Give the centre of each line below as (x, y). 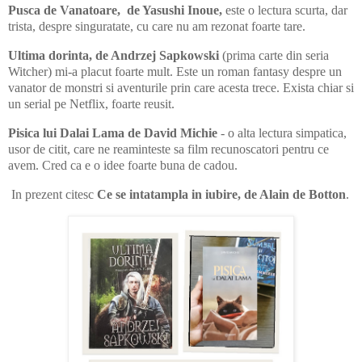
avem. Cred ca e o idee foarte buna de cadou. (123, 165)
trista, (23, 27)
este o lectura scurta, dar (285, 11)
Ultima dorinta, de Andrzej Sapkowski (114, 56)
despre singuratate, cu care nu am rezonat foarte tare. (172, 27)
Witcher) (30, 72)
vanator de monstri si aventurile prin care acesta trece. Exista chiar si (181, 88)
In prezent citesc (53, 194)
